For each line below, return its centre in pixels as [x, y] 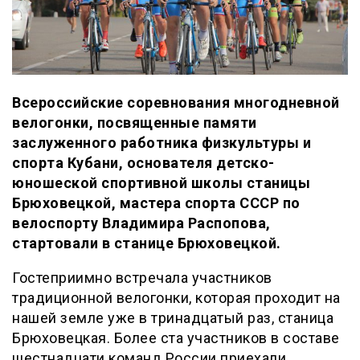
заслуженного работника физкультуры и [162, 143]
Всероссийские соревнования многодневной [176, 103]
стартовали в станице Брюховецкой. [147, 243]
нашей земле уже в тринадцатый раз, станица [173, 318]
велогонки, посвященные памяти [135, 123]
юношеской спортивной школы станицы [161, 183]
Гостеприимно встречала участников [142, 278]
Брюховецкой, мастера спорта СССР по [156, 203]
